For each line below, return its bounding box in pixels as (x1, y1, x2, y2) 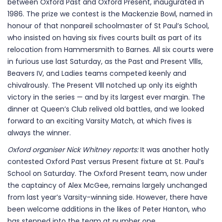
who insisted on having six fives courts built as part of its (7, 33, 202, 43)
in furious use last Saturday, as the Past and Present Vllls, (7, 56, 203, 66)
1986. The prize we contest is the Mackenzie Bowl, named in (7, 9, 213, 19)
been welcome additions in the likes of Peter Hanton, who (7, 204, 206, 214)
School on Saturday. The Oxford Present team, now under (7, 168, 207, 178)
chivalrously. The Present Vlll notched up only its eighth (7, 80, 197, 90)
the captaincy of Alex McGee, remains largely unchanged (7, 180, 207, 190)
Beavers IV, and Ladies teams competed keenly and (7, 68, 186, 78)
